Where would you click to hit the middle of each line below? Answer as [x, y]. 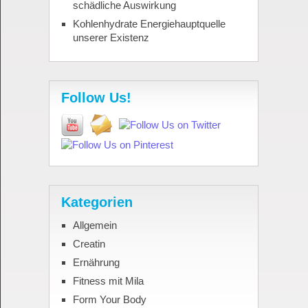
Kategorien [97, 202]
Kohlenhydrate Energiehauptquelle [149, 24]
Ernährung [96, 263]
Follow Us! [96, 98]
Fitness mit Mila [108, 281]
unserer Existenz [111, 38]
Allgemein [95, 225]
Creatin [89, 244]
